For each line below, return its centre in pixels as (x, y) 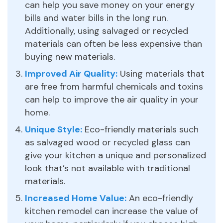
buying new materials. (70, 56)
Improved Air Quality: (71, 73)
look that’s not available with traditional (108, 168)
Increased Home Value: (76, 198)
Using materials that (161, 73)
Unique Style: (54, 129)
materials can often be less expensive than (113, 44)
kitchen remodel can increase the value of (111, 211)
